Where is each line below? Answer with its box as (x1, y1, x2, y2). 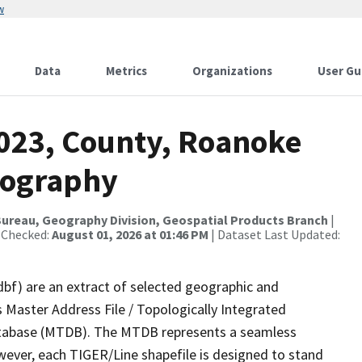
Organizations (192, 63, 272, 78)
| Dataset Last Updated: (208, 226, 340, 242)
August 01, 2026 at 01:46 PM (52, 226, 208, 242)
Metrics (106, 63, 147, 78)
